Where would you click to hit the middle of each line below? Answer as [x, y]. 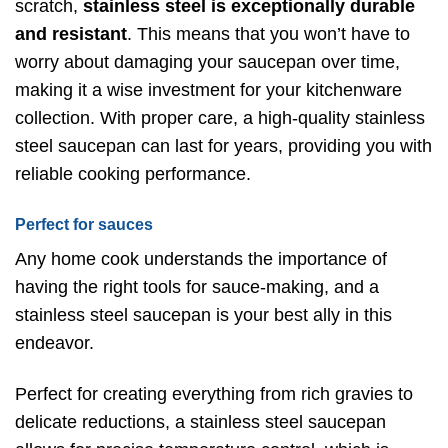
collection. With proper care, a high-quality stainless [220, 118]
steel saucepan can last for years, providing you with [223, 146]
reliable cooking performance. [133, 174]
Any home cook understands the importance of [201, 258]
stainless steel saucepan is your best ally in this [203, 314]
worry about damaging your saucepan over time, [207, 62]
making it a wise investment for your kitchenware [208, 90]
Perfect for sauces [84, 224]
